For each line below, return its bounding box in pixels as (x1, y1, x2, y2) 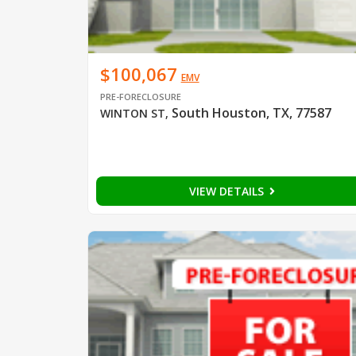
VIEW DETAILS (188, 183, 267, 199)
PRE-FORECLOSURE (99, 90, 181, 103)
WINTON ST (99, 105, 165, 121)
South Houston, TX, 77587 (171, 103, 331, 122)
